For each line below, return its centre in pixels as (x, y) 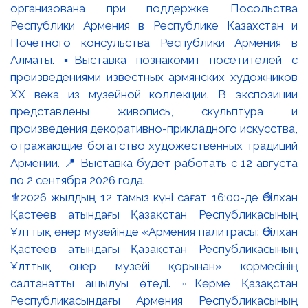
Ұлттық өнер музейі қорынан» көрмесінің (154, 266)
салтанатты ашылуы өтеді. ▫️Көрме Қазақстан (154, 283)
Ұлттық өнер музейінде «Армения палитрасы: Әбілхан (154, 232)
